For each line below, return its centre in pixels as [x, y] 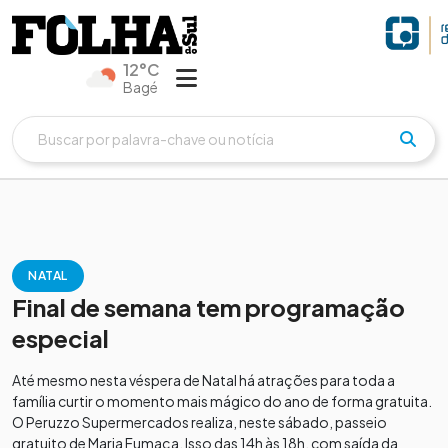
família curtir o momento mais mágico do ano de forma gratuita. [222, 400]
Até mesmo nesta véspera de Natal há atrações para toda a [203, 379]
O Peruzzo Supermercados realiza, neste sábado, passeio [199, 421]
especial [60, 337]
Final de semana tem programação [208, 306]
